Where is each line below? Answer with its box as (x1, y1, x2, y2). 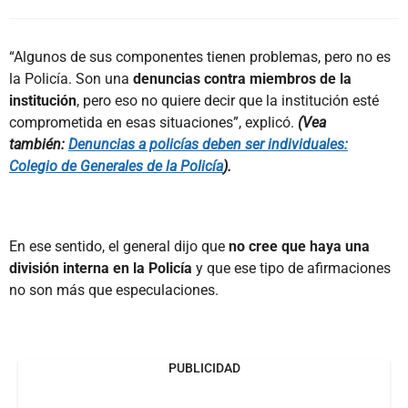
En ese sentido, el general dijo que (9, 237, 229, 255)
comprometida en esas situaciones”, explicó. (9, 113, 298, 131)
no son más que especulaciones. (9, 280, 219, 299)
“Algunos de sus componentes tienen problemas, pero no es (9, 47, 391, 66)
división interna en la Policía (9, 259, 192, 277)
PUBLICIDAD (168, 360, 240, 375)
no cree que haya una (229, 237, 370, 255)
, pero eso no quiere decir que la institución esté (76, 91, 379, 109)
